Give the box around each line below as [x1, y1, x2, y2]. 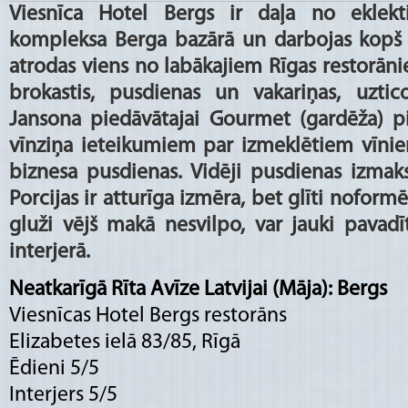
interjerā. [9, 240, 90, 263]
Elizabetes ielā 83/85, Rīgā [9, 331, 240, 353]
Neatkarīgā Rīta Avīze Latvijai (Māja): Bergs [9, 278, 387, 301]
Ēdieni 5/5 [9, 357, 99, 380]
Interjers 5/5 [9, 383, 117, 406]
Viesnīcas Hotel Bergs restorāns [9, 304, 287, 327]
